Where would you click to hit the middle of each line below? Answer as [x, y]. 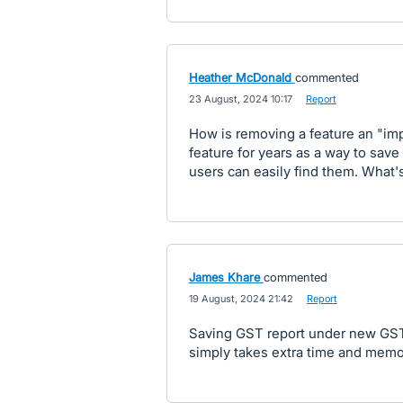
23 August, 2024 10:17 [240, 99]
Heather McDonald [240, 77]
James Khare [224, 277]
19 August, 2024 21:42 [241, 299]
